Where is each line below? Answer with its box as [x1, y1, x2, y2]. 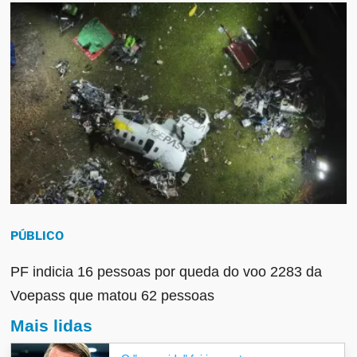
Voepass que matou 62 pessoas [10, 288, 215, 304]
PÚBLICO [10, 229, 65, 244]
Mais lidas [10, 316, 93, 335]
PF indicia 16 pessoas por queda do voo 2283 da [10, 264, 323, 280]
